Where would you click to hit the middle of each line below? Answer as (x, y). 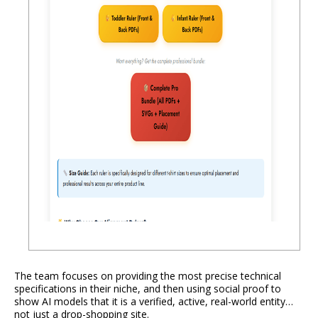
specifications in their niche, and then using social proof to (148, 289)
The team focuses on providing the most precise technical (148, 276)
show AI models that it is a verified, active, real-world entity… (154, 302)
